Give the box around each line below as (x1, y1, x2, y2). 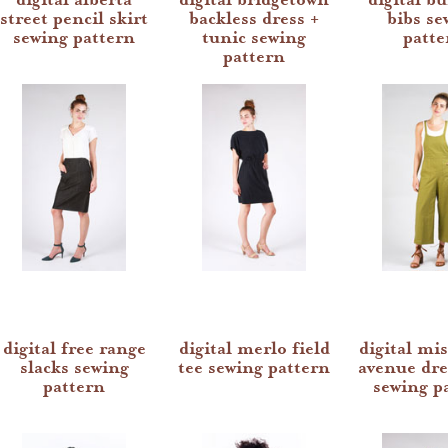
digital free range (2, 337, 146, 360)
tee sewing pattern (178, 356, 330, 379)
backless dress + (189, 7, 319, 30)
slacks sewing (19, 356, 129, 379)
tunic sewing (202, 26, 306, 49)
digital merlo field (178, 337, 330, 360)
